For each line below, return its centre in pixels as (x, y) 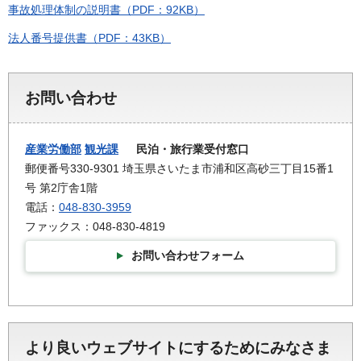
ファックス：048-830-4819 (95, 227)
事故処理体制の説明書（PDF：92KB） (106, 9)
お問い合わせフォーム (188, 255)
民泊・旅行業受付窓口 (184, 149)
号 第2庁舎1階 (61, 188)
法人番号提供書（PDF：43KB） (89, 38)
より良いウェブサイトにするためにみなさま (178, 347)
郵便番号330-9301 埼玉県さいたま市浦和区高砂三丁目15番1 (179, 169)
